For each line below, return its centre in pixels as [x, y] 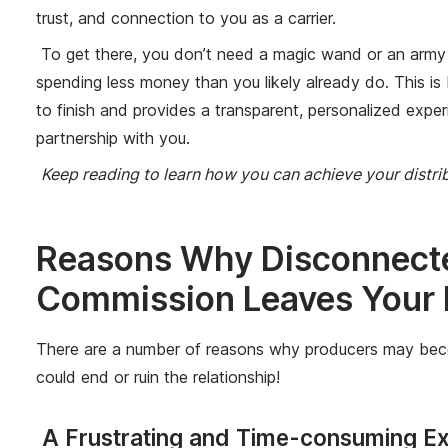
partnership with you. [115, 138]
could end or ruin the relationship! [158, 377]
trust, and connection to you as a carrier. [188, 18]
